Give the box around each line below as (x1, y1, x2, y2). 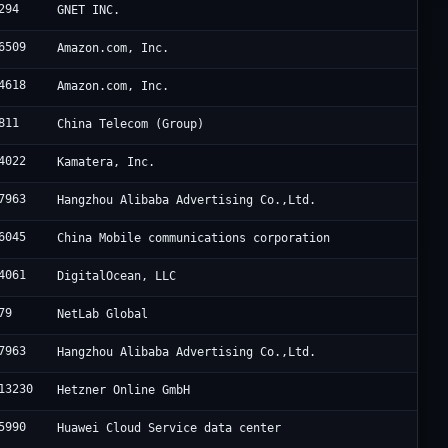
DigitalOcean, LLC (57, 269, 177, 284)
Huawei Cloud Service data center (57, 421, 282, 436)
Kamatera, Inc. (57, 155, 156, 170)
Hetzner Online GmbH (57, 383, 191, 398)
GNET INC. (57, 3, 121, 18)
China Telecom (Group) (57, 117, 205, 132)
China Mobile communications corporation (57, 231, 331, 246)
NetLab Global (57, 307, 149, 322)
